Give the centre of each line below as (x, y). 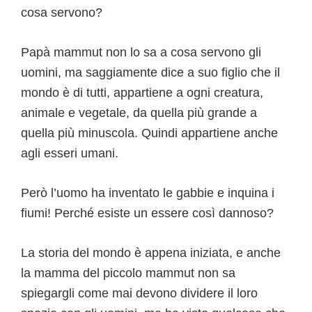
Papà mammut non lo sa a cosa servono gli (141, 52)
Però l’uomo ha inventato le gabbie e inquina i (148, 193)
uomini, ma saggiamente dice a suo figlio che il (150, 72)
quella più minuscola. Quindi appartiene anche (149, 133)
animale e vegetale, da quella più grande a (139, 112)
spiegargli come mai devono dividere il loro (139, 293)
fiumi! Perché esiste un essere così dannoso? (147, 213)
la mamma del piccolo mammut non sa (128, 273)
